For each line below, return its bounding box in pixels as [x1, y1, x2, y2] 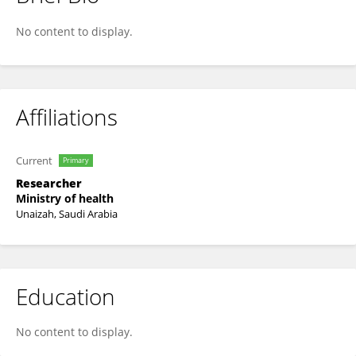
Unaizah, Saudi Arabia [16, 207, 118, 221]
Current [16, 153, 52, 168]
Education [16, 281, 115, 311]
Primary [63, 155, 89, 165]
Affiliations [16, 102, 118, 132]
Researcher [16, 176, 82, 191]
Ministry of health [16, 191, 114, 206]
